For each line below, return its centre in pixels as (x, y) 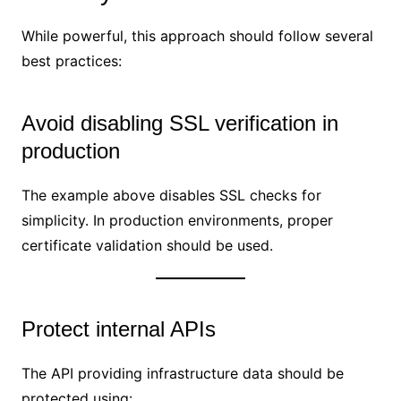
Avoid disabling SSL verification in (179, 123)
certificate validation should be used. (147, 245)
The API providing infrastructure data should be (182, 373)
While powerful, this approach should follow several (197, 35)
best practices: (71, 60)
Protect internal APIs (118, 328)
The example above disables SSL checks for (171, 195)
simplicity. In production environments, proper (177, 220)
